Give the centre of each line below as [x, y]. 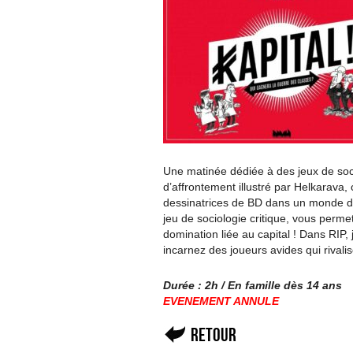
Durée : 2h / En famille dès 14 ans [253, 285]
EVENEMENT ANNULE [221, 301]
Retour [214, 334]
